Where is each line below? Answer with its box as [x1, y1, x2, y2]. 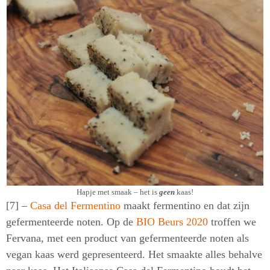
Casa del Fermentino [30, 199, 121, 212]
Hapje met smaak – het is [77, 187, 159, 197]
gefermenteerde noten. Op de [6, 216, 136, 228]
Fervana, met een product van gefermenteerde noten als [6, 232, 249, 245]
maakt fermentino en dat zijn [121, 199, 250, 212]
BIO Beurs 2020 [136, 216, 208, 228]
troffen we [208, 216, 256, 228]
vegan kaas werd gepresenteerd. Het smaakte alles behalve [6, 248, 262, 261]
